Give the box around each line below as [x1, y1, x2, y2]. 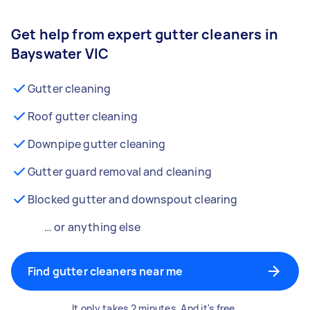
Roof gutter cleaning [28, 109, 138, 124]
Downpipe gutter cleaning [28, 136, 166, 152]
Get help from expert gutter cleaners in [11, 25, 278, 44]
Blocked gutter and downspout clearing [28, 192, 238, 207]
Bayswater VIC [11, 44, 109, 63]
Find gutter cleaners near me [28, 264, 183, 279]
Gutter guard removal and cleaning [28, 164, 212, 179]
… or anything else [44, 219, 140, 235]
